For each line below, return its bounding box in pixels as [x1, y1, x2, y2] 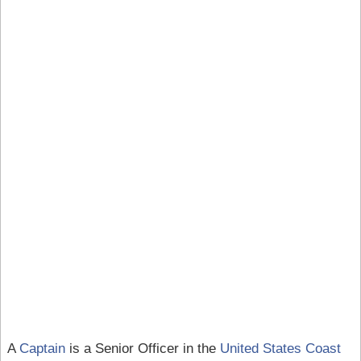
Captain [19, 341, 65, 357]
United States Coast [219, 341, 341, 357]
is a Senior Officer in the [64, 341, 220, 357]
